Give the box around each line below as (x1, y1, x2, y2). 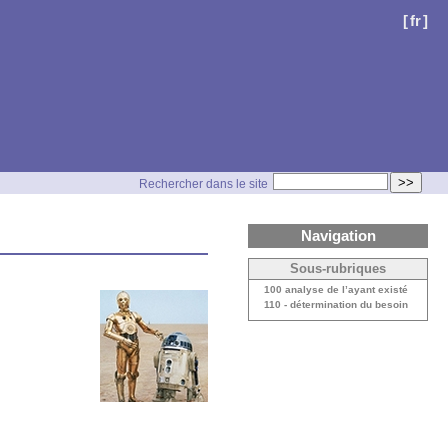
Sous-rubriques (290, 262, 386, 276)
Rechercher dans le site (139, 177, 268, 191)
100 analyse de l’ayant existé (264, 284, 408, 295)
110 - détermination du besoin (264, 299, 408, 310)
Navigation (300, 227, 376, 244)
